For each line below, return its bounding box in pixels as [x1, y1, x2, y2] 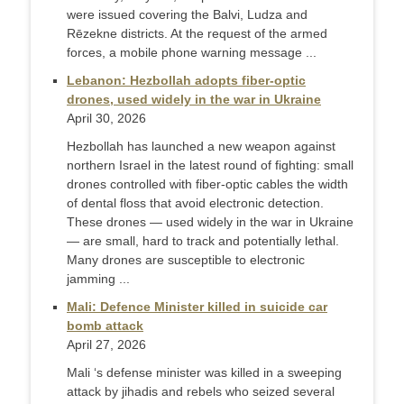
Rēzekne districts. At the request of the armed [67, 26, 327, 41]
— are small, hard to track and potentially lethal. [67, 234, 339, 248]
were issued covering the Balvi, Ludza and [67, 7, 308, 22]
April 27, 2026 [67, 337, 146, 352]
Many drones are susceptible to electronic [67, 252, 305, 267]
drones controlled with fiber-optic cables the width [67, 177, 348, 191]
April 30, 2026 [67, 111, 146, 125]
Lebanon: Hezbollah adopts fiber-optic [67, 73, 306, 87]
